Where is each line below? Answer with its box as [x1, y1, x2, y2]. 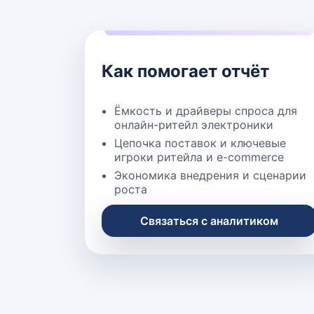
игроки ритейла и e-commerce [114, 149, 284, 164]
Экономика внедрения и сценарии [114, 168, 306, 182]
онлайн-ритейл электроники [114, 117, 273, 132]
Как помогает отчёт [102, 60, 269, 81]
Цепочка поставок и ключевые [114, 135, 286, 150]
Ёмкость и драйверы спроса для [114, 103, 297, 118]
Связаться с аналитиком [140, 213, 279, 228]
